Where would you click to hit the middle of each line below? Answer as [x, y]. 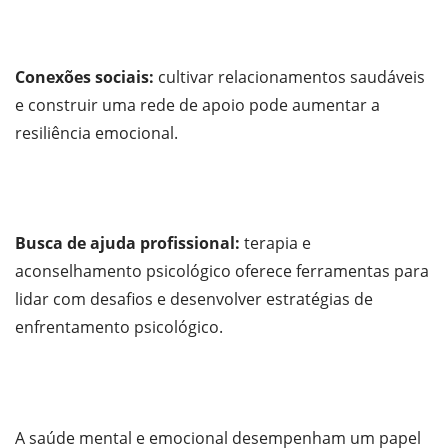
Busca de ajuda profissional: [129, 243]
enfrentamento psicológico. [119, 327]
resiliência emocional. [96, 132]
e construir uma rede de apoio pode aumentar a [197, 104]
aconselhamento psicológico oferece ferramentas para [222, 271]
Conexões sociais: [84, 76]
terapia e [277, 243]
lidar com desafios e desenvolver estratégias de [194, 299]
